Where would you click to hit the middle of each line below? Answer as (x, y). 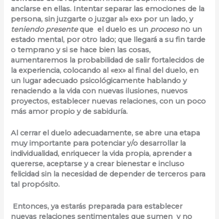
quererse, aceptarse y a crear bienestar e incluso (98, 164)
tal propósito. (35, 185)
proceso (164, 30)
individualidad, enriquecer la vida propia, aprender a (101, 154)
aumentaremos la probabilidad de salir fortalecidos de (108, 60)
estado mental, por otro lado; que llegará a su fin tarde (108, 40)
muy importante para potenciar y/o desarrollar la (99, 143)
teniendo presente (44, 30)
